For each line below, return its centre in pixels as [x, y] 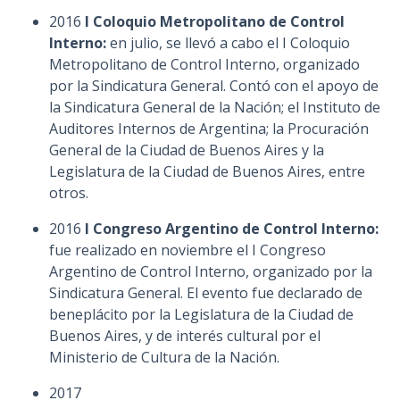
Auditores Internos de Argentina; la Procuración [209, 129]
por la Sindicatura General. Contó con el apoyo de [214, 86]
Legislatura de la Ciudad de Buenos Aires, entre [207, 171]
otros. [69, 193]
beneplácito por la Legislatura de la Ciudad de [201, 314]
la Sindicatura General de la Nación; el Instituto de [215, 107]
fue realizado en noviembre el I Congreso [187, 250]
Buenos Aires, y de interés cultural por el [185, 336]
